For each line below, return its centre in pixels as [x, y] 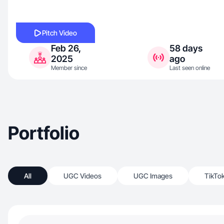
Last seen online [190, 68]
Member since [69, 68]
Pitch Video [59, 33]
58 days [186, 48]
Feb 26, [66, 48]
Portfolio [44, 133]
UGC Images [153, 176]
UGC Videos [82, 176]
